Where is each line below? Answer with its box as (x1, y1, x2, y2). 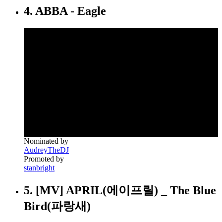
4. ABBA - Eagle (24, 4, 106, 17)
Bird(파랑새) (24, 200, 91, 213)
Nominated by (24, 137, 68, 146)
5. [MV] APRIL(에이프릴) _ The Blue (24, 184, 216, 197)
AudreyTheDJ (24, 146, 69, 155)
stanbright (24, 164, 55, 172)
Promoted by (24, 155, 64, 164)
